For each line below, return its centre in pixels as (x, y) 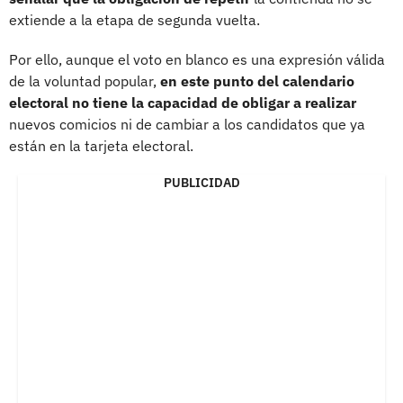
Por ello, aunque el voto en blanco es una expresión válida (197, 59)
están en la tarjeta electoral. (101, 145)
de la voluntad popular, (85, 81)
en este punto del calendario (257, 81)
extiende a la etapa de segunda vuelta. (134, 19)
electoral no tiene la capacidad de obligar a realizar (183, 102)
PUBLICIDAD (201, 182)
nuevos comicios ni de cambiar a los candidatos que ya (187, 124)
